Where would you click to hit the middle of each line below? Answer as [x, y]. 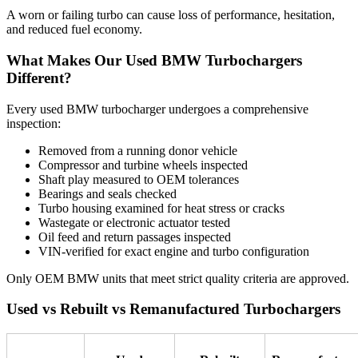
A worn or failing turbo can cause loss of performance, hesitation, [171, 15]
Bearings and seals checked [107, 193]
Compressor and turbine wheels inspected [143, 165]
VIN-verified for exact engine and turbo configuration [174, 251]
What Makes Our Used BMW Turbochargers [154, 60]
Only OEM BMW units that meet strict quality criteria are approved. [178, 278]
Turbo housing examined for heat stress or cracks [161, 208]
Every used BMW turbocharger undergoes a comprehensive [157, 109]
